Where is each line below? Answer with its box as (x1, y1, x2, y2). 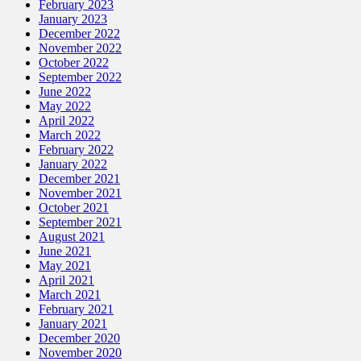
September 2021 (39, 214, 122, 229)
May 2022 (39, 98, 91, 113)
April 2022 (39, 113, 94, 127)
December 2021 (39, 171, 120, 185)
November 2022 (39, 40, 122, 55)
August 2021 (39, 229, 105, 243)
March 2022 (39, 127, 101, 142)
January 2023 (39, 11, 107, 26)
